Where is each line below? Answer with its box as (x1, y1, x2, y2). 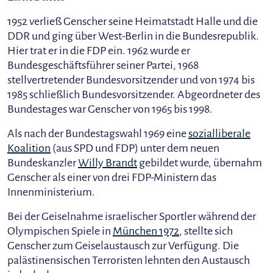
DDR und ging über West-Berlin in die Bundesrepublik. (7, 30, 259, 42)
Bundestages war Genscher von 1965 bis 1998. (7, 103, 213, 115)
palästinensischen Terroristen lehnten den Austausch (7, 254, 250, 266)
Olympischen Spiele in (7, 225, 113, 237)
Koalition (7, 142, 51, 154)
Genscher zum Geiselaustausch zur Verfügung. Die (7, 239, 239, 252)
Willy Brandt (78, 157, 137, 169)
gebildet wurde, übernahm (137, 157, 262, 169)
